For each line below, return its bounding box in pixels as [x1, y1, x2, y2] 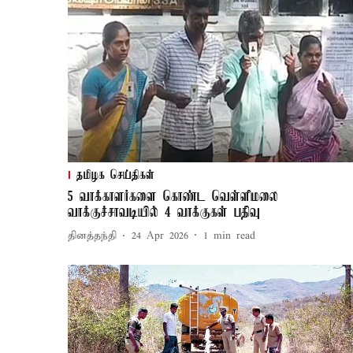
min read [214, 229, 255, 243]
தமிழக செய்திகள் [76, 168, 154, 183]
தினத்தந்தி [68, 229, 117, 243]
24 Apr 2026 [132, 229, 188, 243]
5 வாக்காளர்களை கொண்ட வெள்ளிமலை [68, 188, 278, 205]
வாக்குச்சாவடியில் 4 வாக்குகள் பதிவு [68, 204, 260, 221]
